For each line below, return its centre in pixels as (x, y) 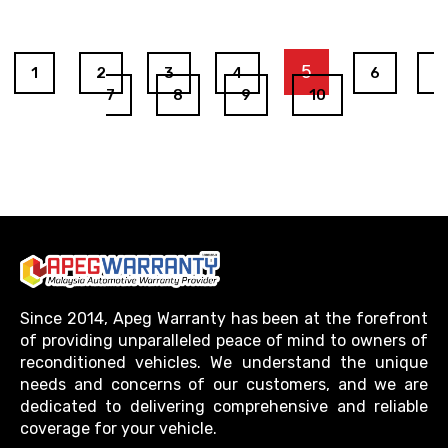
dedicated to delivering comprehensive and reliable (224, 407)
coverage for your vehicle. (118, 429)
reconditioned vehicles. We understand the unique (224, 363)
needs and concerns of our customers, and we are (224, 385)
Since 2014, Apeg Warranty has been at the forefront (224, 319)
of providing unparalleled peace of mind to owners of (224, 341)
